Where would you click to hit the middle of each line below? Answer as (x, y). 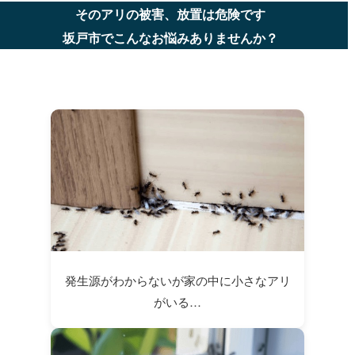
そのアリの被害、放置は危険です (171, 15)
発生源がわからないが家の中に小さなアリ (177, 281)
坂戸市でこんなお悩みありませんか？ (171, 38)
